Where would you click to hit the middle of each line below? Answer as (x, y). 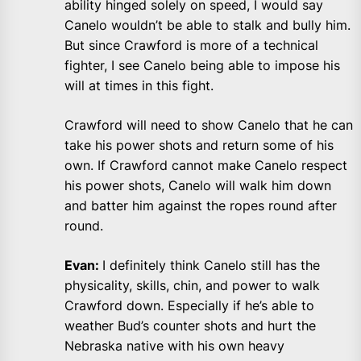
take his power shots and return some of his (199, 145)
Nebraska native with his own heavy (174, 346)
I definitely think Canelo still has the (211, 266)
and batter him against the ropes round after (201, 206)
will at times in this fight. (139, 86)
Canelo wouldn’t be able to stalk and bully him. (207, 25)
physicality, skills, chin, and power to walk (192, 286)
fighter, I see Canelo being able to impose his (202, 66)
